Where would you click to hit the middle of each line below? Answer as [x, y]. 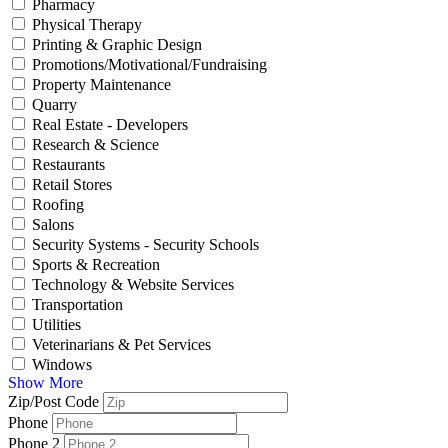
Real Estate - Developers [110, 124]
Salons [53, 224]
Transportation [77, 304]
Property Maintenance [101, 84]
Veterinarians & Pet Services [121, 344]
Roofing [58, 204]
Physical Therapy [87, 24]
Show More [45, 382]
